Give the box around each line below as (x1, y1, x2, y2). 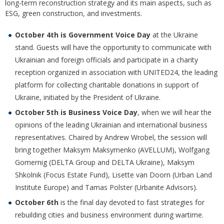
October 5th (15, 107, 58, 117)
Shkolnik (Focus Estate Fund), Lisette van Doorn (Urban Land (15, 170, 212, 180)
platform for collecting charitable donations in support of (15, 80, 198, 90)
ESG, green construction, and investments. (5, 8, 142, 18)
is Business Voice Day (60, 107, 137, 117)
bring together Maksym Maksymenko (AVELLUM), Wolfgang (15, 145, 209, 155)
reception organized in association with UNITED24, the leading (15, 67, 217, 77)
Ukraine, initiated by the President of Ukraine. (15, 92, 160, 102)
